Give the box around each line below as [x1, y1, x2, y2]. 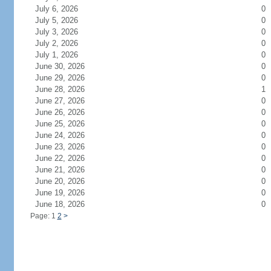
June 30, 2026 [34, 62, 99, 71]
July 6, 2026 [34, 4, 93, 13]
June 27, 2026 [34, 96, 99, 105]
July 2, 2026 [34, 39, 93, 48]
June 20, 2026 [34, 177, 99, 186]
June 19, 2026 [34, 188, 99, 197]
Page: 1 [30, 212, 57, 220]
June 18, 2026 [34, 200, 99, 209]
